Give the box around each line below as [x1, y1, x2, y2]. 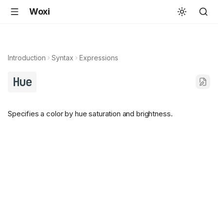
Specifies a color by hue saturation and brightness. [8, 109, 173, 119]
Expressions [79, 54, 118, 62]
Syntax [52, 54, 73, 62]
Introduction [8, 54, 46, 62]
